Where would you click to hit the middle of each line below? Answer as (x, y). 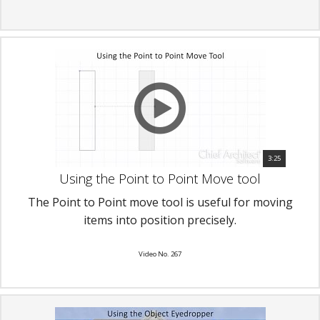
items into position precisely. (160, 220)
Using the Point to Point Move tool (160, 178)
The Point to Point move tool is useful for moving (160, 202)
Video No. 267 (160, 254)
